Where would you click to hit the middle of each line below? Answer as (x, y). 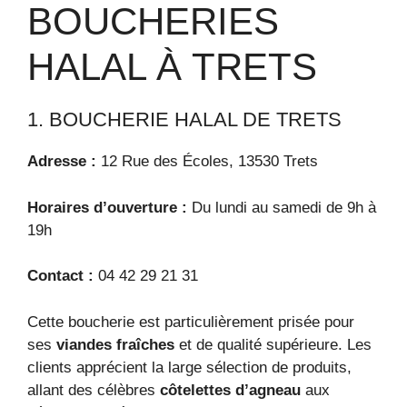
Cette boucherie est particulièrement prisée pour (191, 322)
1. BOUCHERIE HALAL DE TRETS (184, 119)
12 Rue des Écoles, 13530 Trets (207, 161)
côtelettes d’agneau (230, 390)
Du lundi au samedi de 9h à (282, 207)
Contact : (60, 276)
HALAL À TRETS (172, 67)
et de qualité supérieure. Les (273, 344)
